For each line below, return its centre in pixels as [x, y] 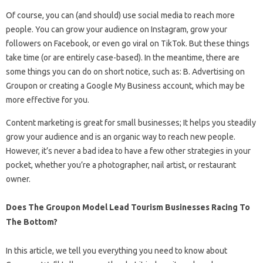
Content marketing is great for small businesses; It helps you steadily [131, 123]
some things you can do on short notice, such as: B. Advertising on [125, 72]
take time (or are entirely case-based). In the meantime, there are [123, 58]
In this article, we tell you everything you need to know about [117, 251]
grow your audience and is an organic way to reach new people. [121, 137]
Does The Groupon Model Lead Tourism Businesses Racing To [128, 208]
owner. [18, 179]
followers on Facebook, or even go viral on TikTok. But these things [128, 44]
